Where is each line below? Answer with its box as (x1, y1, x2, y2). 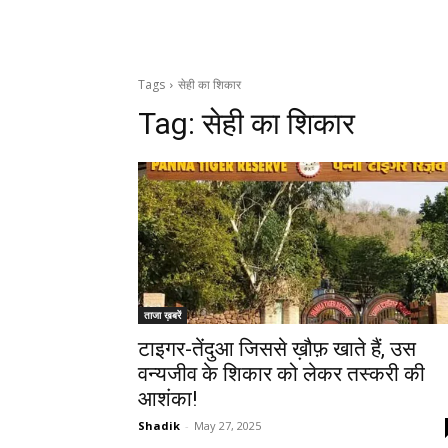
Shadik (138, 418, 180, 434)
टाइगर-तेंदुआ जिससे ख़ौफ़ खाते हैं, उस (138, 337, 416, 362)
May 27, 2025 (194, 418, 261, 434)
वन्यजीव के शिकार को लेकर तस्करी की (138, 362, 425, 387)
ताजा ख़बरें (144, 308, 181, 323)
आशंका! (138, 387, 197, 412)
